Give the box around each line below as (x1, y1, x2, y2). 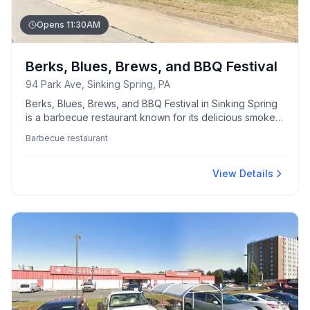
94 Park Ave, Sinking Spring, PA (26, 78, 170, 90)
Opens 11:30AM (37, 19, 100, 30)
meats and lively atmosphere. (26, 125, 158, 137)
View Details (212, 167, 273, 179)
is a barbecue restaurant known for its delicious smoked (26, 111, 282, 123)
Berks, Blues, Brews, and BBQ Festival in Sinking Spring (26, 98, 277, 109)
